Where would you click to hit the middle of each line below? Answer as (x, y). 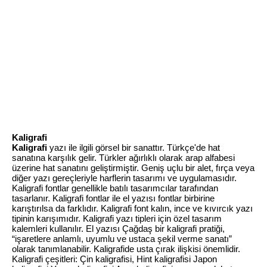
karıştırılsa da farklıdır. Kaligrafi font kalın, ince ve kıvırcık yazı (132, 208)
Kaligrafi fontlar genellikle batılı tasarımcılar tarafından (115, 188)
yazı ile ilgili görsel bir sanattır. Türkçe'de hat (133, 148)
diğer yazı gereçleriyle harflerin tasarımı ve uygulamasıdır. (124, 178)
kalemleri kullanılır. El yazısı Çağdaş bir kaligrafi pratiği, (118, 229)
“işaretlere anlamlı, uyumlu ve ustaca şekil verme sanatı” (122, 239)
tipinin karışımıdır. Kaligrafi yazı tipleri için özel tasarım (117, 218)
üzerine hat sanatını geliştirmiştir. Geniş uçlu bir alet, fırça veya (133, 168)
